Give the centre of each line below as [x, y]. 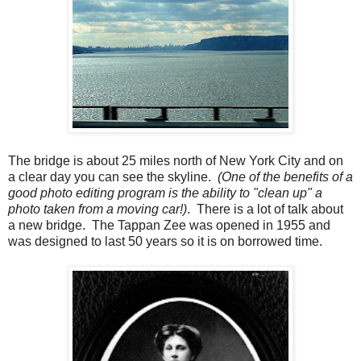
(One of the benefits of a [284, 177]
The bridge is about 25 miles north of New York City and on [176, 161]
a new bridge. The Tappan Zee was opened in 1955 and [169, 226]
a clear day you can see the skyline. [111, 177]
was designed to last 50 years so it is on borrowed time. [165, 242]
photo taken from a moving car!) [98, 210]
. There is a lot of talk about [265, 210]
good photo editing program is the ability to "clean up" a [165, 193]
